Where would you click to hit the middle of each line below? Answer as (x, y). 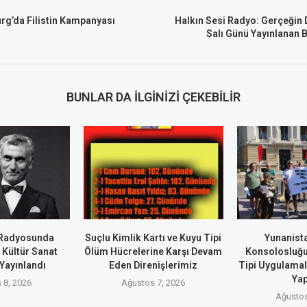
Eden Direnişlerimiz (153, 266)
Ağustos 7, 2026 (153, 283)
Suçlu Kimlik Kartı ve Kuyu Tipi (153, 238)
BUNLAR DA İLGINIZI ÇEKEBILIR (153, 97)
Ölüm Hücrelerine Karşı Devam (153, 252)
